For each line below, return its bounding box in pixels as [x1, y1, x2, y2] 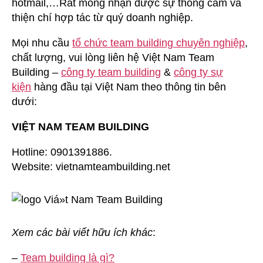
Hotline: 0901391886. [12, 146, 112, 158]
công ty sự [174, 66, 223, 78]
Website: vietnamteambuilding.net [12, 160, 170, 173]
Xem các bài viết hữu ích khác [12, 226, 153, 238]
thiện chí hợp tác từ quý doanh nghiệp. [12, 11, 193, 23]
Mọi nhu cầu [12, 36, 72, 49]
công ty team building [61, 66, 161, 78]
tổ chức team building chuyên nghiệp [72, 36, 245, 49]
